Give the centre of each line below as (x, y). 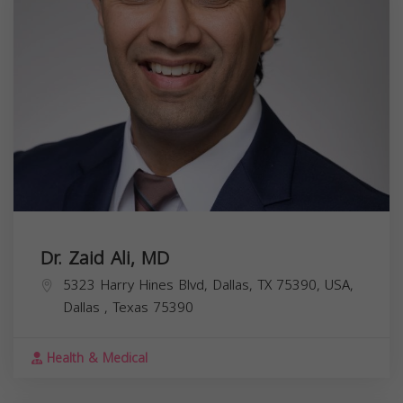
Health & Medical (95, 358)
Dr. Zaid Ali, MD (105, 258)
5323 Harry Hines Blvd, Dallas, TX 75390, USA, (208, 285)
